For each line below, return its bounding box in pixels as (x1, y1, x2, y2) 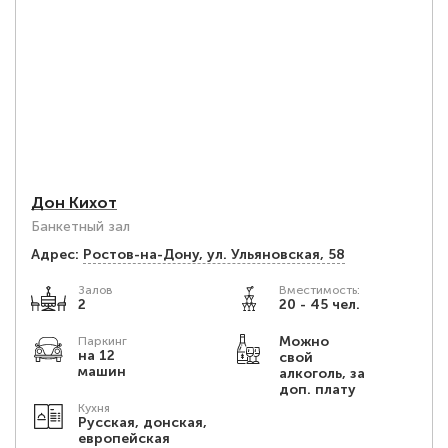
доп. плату (278, 381, 356, 398)
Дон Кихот (31, 193, 117, 212)
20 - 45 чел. (278, 296, 360, 313)
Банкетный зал (31, 218, 130, 235)
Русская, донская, (77, 414, 207, 431)
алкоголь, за (278, 365, 365, 382)
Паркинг (78, 334, 127, 348)
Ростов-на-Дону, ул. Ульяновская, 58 (83, 246, 345, 263)
